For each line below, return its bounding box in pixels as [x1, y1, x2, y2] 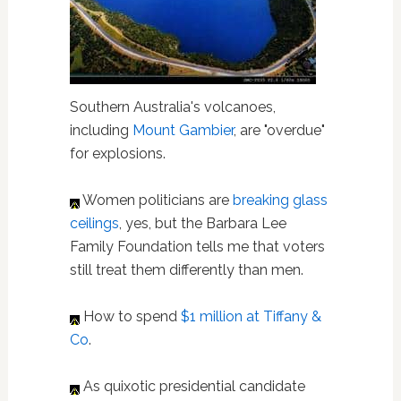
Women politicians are [79, 192, 233, 209]
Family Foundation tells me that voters [69, 238, 325, 255]
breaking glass [232, 192, 328, 209]
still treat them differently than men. [69, 261, 303, 278]
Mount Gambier [132, 122, 234, 139]
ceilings [69, 215, 119, 232]
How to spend [79, 308, 181, 325]
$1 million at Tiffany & [180, 308, 321, 325]
